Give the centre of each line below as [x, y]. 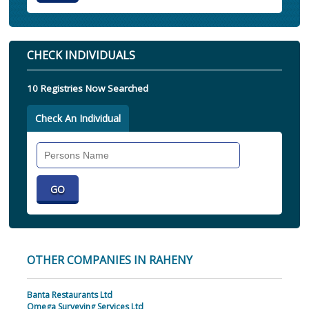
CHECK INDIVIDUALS [81, 56]
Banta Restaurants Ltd [69, 295]
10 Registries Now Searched [87, 89]
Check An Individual [78, 119]
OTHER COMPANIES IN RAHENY [109, 260]
